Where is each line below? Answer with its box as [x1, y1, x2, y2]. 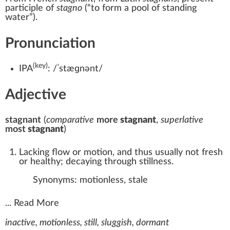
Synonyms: [33, 175, 77, 185]
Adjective [5, 87, 66, 102]
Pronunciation [5, 35, 95, 50]
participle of [5, 3, 56, 13]
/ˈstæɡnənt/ [53, 64, 103, 73]
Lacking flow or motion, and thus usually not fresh [19, 147, 223, 157]
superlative [161, 115, 203, 125]
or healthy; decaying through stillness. [19, 157, 174, 166]
